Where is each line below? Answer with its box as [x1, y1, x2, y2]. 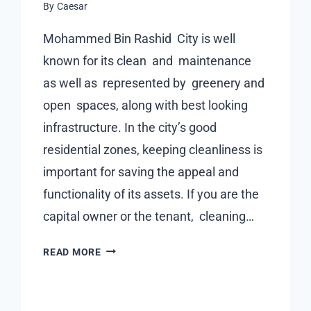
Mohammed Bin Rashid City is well [43, 31, 236, 46]
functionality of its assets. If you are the [43, 186, 260, 201]
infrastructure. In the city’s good [43, 119, 217, 135]
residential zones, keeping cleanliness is [43, 142, 263, 157]
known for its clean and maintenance [43, 53, 255, 68]
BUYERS [100, 25, 141, 37]
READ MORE [43, 246, 101, 258]
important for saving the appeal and [43, 164, 239, 179]
